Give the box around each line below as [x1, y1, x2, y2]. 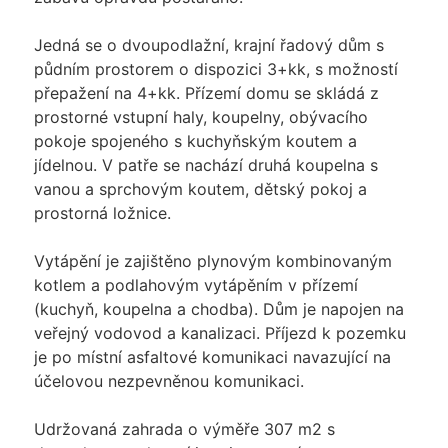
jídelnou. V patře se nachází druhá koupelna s [33, 154, 378, 175]
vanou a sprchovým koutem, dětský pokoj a [33, 178, 367, 199]
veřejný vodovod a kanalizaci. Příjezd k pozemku [33, 322, 406, 343]
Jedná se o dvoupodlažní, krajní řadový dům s [33, 34, 384, 55]
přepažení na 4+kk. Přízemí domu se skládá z [33, 82, 379, 103]
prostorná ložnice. [33, 202, 171, 223]
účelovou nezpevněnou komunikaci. [33, 370, 304, 391]
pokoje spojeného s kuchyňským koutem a [33, 130, 357, 151]
